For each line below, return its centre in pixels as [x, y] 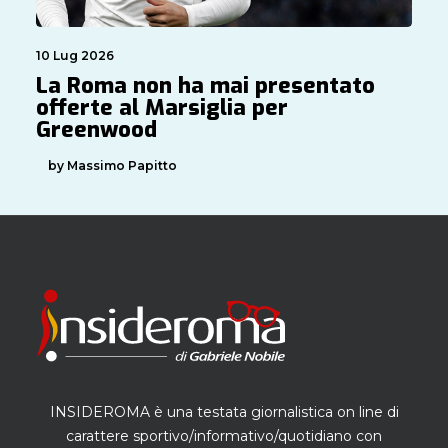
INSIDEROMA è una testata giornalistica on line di [224, 412]
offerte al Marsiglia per [162, 108]
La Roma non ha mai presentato [205, 86]
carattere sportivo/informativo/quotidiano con [224, 436]
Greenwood [96, 130]
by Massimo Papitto [112, 165]
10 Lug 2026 [75, 56]
